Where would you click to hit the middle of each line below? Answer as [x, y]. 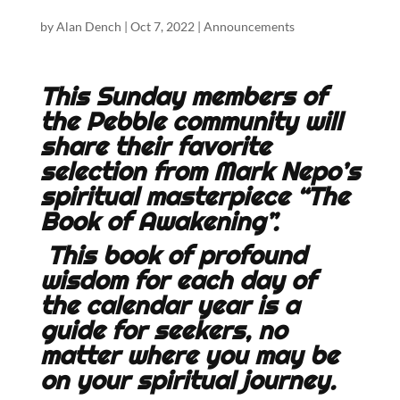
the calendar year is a [169, 305]
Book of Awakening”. [159, 221]
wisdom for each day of [177, 280]
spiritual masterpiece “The [194, 196]
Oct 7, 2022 [162, 26]
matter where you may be [189, 355]
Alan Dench [88, 26]
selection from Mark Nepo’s [200, 171]
